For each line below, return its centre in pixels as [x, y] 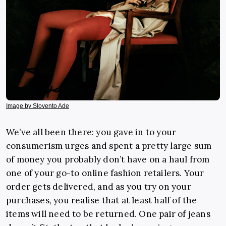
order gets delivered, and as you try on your [99, 187]
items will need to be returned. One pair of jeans [108, 214]
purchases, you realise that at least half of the [102, 201]
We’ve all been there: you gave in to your [91, 132]
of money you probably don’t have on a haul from [108, 160]
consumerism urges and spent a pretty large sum [109, 146]
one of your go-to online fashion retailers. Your [105, 173]
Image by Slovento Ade [38, 106]
